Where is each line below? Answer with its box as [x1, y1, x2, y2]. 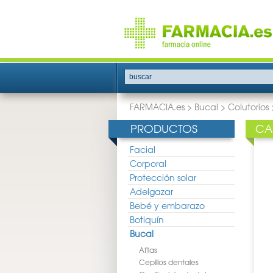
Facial [130, 143, 155, 155]
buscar [129, 73, 152, 81]
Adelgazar [130, 185, 173, 197]
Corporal [130, 157, 166, 169]
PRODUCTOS [130, 120, 197, 136]
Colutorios [228, 101, 269, 113]
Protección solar [130, 171, 196, 183]
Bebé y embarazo [130, 199, 205, 211]
